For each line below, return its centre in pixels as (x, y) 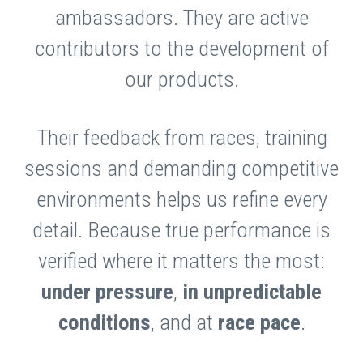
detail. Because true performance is (181, 230)
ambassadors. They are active (181, 18)
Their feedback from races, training (181, 138)
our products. (181, 79)
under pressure (107, 292)
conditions (104, 322)
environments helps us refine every (181, 199)
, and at (184, 322)
